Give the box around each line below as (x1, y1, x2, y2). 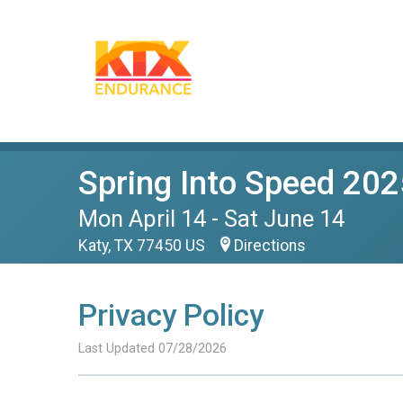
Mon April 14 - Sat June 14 (78, 205, 345, 232)
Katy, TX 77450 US (78, 237, 209, 255)
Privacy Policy (78, 298, 264, 333)
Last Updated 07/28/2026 (78, 341, 227, 356)
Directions (234, 237, 306, 255)
